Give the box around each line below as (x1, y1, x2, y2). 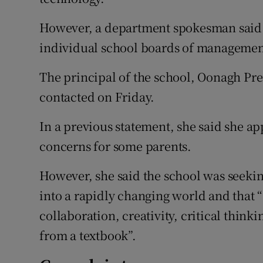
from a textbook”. (39, 227, 136, 244)
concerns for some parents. (39, 137, 192, 155)
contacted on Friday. (39, 88, 155, 106)
